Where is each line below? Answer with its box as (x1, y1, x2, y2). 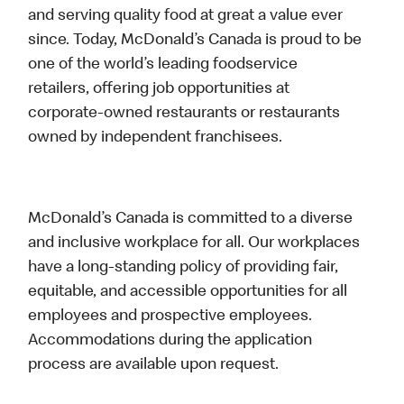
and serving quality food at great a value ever (28, 8, 344, 25)
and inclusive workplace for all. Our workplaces (28, 235, 361, 252)
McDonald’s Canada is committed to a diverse (28, 211, 353, 228)
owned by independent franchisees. (28, 130, 287, 147)
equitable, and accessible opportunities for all (28, 284, 348, 301)
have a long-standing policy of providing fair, (28, 260, 339, 277)
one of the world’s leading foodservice (28, 57, 298, 74)
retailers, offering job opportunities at (28, 81, 290, 98)
